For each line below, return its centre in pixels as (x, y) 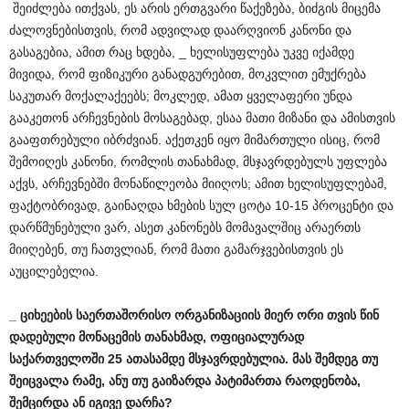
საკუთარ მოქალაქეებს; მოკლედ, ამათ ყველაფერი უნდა (181, 96)
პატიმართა (248, 381)
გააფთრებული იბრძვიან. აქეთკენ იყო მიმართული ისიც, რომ (194, 140)
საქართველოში (57, 359)
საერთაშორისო (123, 315)
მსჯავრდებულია (236, 359)
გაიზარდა (181, 381)
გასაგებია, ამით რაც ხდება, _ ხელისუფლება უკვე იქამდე (182, 52)
